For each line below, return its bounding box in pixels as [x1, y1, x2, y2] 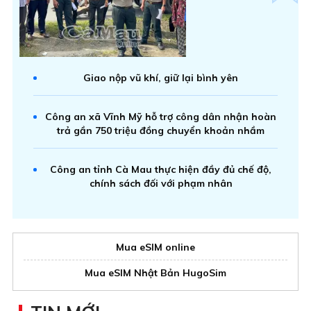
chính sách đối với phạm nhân [89, 177, 233, 190]
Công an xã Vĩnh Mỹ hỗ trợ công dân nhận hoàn [45, 110, 276, 124]
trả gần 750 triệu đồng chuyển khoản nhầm [57, 124, 264, 137]
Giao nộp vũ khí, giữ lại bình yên [83, 72, 238, 85]
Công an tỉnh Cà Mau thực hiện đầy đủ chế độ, [50, 163, 271, 176]
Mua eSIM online [116, 241, 195, 254]
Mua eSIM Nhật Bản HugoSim [85, 267, 226, 280]
